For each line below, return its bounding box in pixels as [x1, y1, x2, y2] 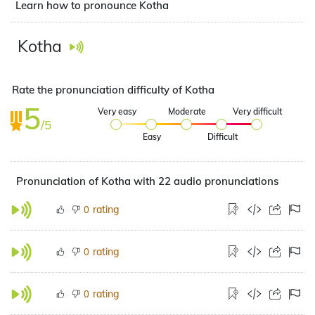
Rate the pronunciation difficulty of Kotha [12, 83, 214, 96]
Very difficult [233, 106, 283, 117]
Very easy [97, 106, 136, 117]
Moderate [168, 106, 207, 117]
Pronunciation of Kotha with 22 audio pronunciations [16, 174, 278, 188]
